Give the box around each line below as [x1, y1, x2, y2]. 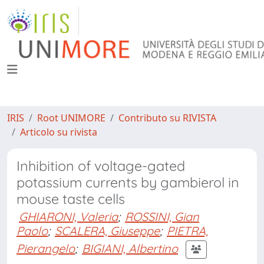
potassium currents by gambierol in [16, 174, 239, 191]
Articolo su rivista [20, 126, 97, 138]
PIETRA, [167, 223, 208, 238]
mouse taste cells [16, 190, 125, 207]
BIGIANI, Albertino [82, 240, 178, 256]
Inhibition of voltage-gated [16, 157, 185, 174]
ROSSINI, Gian [125, 209, 199, 224]
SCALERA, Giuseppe [55, 223, 160, 238]
